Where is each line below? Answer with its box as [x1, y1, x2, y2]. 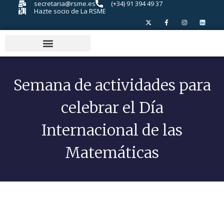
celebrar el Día [60, 98, 163, 117]
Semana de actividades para [13, 75, 211, 94]
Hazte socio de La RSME [34, 6, 106, 15]
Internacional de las [41, 120, 182, 139]
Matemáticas [65, 143, 159, 162]
